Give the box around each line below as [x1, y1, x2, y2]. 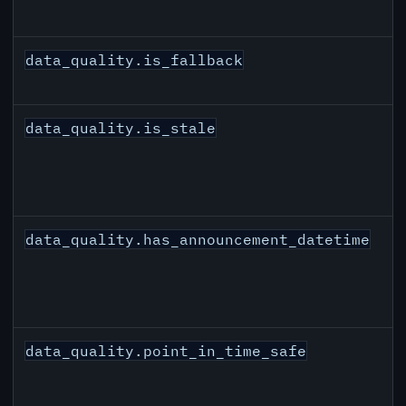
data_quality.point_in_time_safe [25, 342, 307, 361]
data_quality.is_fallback [25, 51, 244, 70]
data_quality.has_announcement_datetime [25, 230, 371, 249]
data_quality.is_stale [25, 119, 217, 138]
